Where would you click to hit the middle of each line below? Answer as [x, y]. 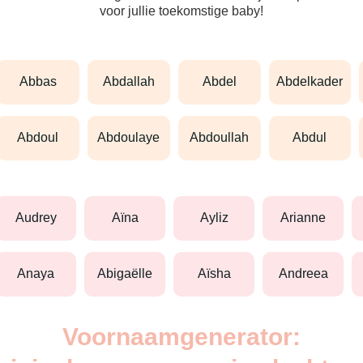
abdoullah [224, 138]
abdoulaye [133, 138]
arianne [307, 218]
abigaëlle [129, 274]
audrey [40, 218]
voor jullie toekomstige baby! [181, 11]
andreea [307, 274]
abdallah [133, 82]
